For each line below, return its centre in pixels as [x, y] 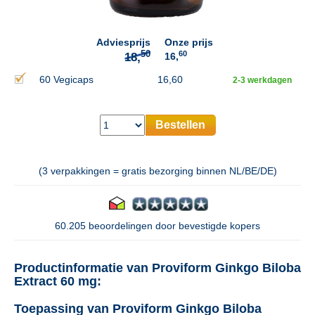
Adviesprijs [123, 42]
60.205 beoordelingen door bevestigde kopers [157, 226]
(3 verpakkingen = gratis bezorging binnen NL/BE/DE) [157, 171]
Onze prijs [189, 42]
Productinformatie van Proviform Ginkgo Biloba [157, 268]
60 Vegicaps [66, 79]
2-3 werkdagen [262, 80]
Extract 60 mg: [58, 281]
